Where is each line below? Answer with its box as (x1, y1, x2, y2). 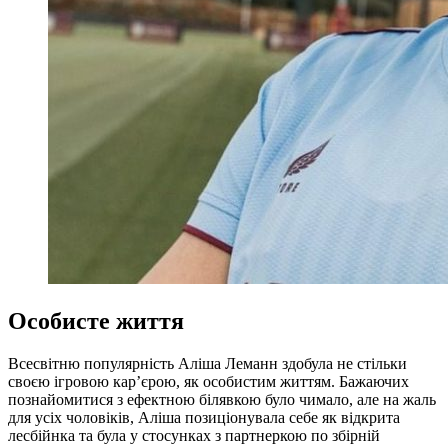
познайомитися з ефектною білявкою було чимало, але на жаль (8, 391, 436, 409)
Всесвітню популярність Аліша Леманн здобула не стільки (8, 355, 407, 373)
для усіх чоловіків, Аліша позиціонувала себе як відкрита (8, 409, 400, 427)
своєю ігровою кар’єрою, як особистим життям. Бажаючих (8, 373, 409, 391)
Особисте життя (8, 308, 184, 335)
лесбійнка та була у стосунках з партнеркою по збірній (8, 427, 380, 445)
